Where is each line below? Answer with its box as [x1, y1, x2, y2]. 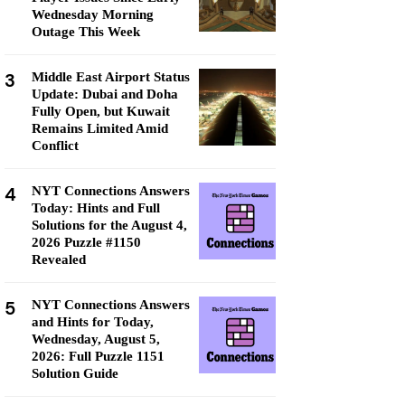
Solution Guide [32, 366, 118, 381]
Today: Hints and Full [32, 201, 160, 215]
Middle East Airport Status [32, 70, 190, 84]
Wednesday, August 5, [32, 332, 160, 346]
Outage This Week [32, 24, 140, 39]
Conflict [32, 138, 79, 153]
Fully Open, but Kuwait [32, 104, 170, 118]
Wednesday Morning [32, 7, 154, 22]
